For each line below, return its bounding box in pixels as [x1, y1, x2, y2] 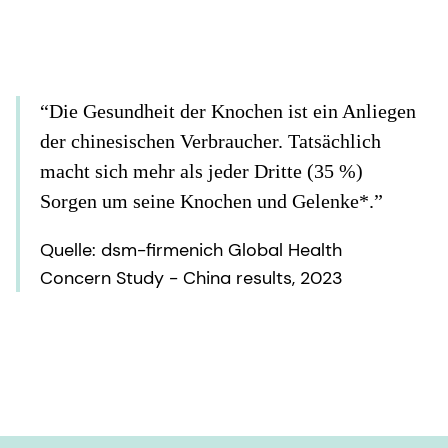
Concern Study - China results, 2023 [40, 265, 343, 290]
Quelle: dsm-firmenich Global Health [40, 237, 342, 262]
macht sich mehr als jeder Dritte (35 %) [40, 159, 363, 182]
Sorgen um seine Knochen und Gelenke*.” [40, 189, 383, 212]
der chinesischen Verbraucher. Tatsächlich [40, 129, 381, 152]
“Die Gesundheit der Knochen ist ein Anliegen [40, 99, 416, 122]
